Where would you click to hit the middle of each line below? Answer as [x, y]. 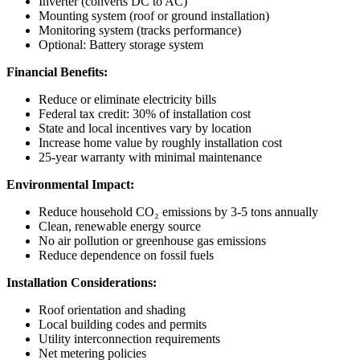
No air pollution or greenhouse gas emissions [152, 240]
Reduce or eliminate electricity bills [127, 99]
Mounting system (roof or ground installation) [154, 15]
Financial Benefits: [57, 72]
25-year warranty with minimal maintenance [150, 157]
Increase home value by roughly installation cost [160, 142]
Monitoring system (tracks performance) [140, 30]
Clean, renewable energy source [120, 226]
